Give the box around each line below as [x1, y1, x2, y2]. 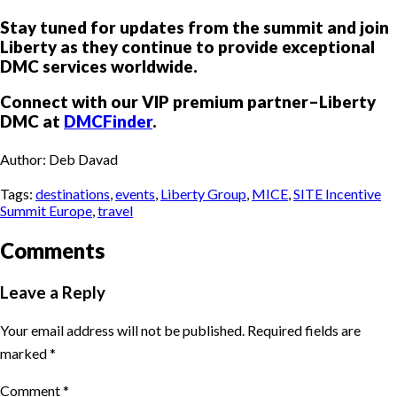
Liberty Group [160, 185, 246, 203]
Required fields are [247, 321, 361, 339]
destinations [35, 185, 110, 203]
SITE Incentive [293, 185, 381, 203]
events [115, 185, 155, 203]
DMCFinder [64, 112, 152, 132]
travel [97, 202, 133, 220]
